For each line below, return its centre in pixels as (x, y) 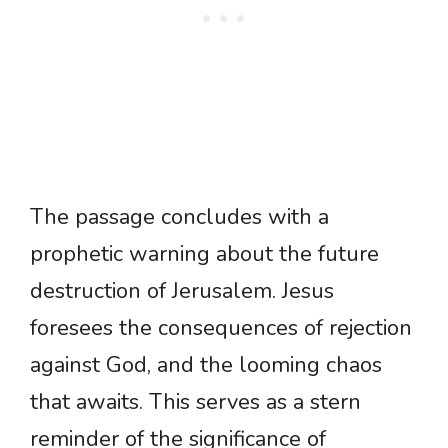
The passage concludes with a (179, 217)
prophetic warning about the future (204, 254)
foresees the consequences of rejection (221, 328)
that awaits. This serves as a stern (195, 402)
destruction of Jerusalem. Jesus (182, 291)
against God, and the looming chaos (206, 365)
